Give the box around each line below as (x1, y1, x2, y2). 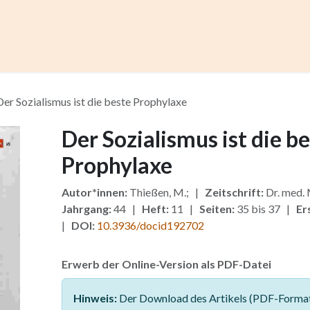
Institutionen (204, 48, 265, 62)
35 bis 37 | (234, 202, 296, 215)
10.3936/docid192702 (96, 219, 204, 232)
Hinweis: (73, 291, 117, 304)
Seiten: (199, 202, 235, 215)
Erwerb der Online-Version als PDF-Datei (61, 257, 271, 271)
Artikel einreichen (98, 48, 182, 62)
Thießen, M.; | (127, 185, 205, 199)
